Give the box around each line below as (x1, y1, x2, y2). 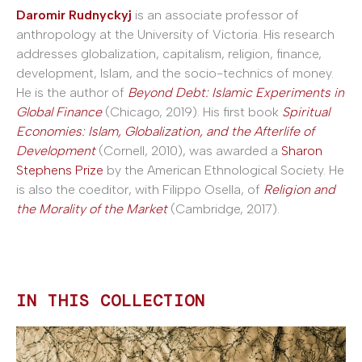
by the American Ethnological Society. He (103, 162, 344, 178)
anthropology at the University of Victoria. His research (16, 26, 335, 42)
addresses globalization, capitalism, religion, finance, (16, 45, 322, 61)
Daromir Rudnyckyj (16, 6, 132, 23)
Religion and (263, 181, 335, 197)
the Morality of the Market (16, 200, 167, 217)
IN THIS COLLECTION (16, 290, 205, 312)
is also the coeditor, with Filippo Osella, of (16, 181, 263, 197)
